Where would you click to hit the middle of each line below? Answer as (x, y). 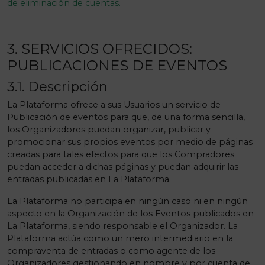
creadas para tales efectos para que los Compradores (121, 154)
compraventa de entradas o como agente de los (111, 251)
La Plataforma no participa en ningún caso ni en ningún (127, 201)
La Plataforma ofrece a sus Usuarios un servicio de (114, 105)
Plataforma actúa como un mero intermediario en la (120, 238)
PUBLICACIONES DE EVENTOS (117, 65)
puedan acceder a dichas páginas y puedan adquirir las (123, 167)
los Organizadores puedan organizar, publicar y (109, 130)
